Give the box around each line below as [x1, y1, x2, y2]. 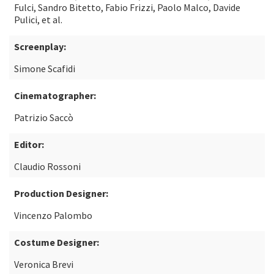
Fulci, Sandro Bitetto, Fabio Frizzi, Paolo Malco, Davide [14, 1, 240, 13]
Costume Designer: [14, 236, 99, 248]
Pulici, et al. [14, 13, 62, 26]
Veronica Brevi [14, 258, 73, 270]
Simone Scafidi [14, 62, 75, 75]
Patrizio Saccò [14, 111, 73, 124]
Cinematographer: [14, 89, 96, 102]
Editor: [14, 138, 44, 150]
